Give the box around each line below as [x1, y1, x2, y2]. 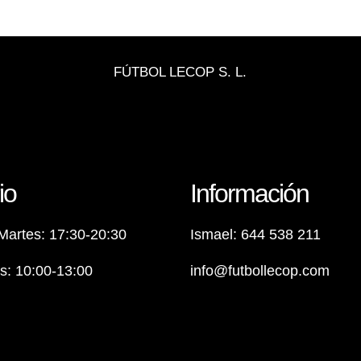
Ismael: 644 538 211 [190, 226, 322, 243]
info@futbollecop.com [190, 262, 330, 279]
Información [190, 178, 309, 208]
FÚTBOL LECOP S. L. [114, 64, 247, 79]
